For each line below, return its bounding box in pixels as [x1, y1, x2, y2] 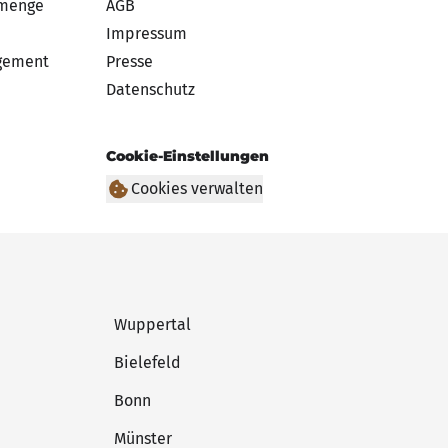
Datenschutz [106, 79, 195, 99]
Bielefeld [114, 352, 181, 372]
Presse [106, 51, 153, 71]
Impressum [106, 23, 187, 43]
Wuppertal [114, 314, 191, 334]
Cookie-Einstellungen [106, 146, 269, 165]
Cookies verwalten [131, 178, 263, 198]
